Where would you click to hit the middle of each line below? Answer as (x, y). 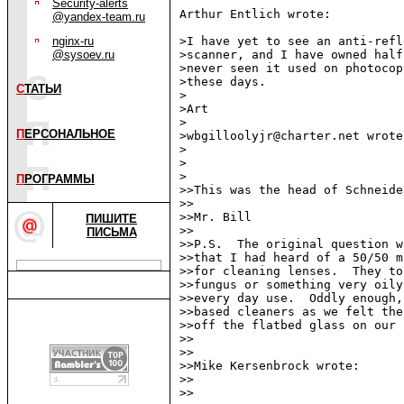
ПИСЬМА (111, 232)
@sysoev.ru (83, 55)
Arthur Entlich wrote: (255, 14)
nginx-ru (73, 41)
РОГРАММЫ (60, 179)
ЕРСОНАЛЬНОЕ (70, 134)
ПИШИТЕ (111, 219)
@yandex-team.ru (99, 17)
